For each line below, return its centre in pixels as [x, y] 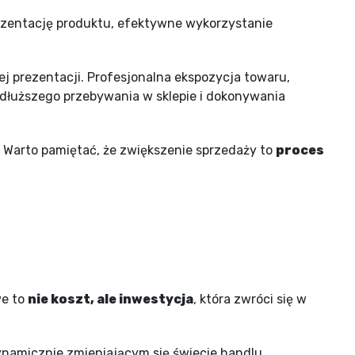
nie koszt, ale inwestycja [111, 299]
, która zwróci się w [250, 299]
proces [300, 150]
